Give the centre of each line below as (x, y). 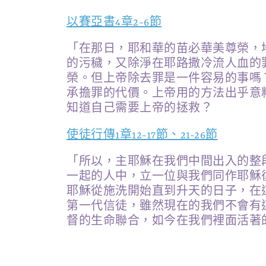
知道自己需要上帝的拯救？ (140, 109)
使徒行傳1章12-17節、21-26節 (142, 135)
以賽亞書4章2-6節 (114, 23)
